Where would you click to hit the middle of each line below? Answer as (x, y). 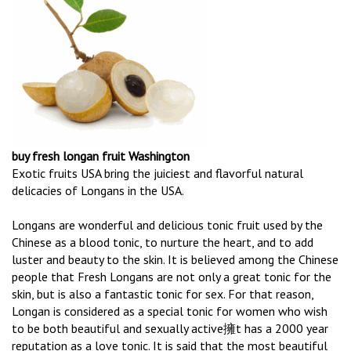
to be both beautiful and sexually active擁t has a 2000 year (170, 329)
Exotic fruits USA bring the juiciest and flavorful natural (157, 174)
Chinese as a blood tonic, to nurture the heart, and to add (163, 242)
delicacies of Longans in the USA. (98, 191)
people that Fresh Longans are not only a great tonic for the (172, 277)
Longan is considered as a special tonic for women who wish (170, 311)
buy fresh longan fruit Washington (101, 156)
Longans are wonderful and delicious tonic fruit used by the (167, 225)
